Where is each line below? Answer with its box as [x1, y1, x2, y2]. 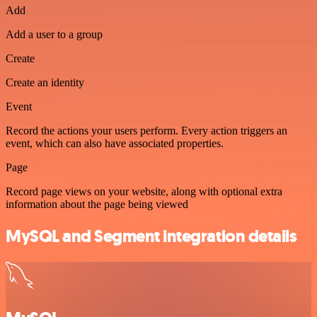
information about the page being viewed [6, 197, 188, 210]
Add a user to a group [6, 28, 103, 40]
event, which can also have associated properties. [6, 137, 224, 149]
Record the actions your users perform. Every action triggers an [6, 124, 287, 137]
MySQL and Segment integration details [6, 224, 297, 248]
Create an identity [6, 76, 84, 88]
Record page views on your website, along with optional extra [6, 185, 282, 197]
